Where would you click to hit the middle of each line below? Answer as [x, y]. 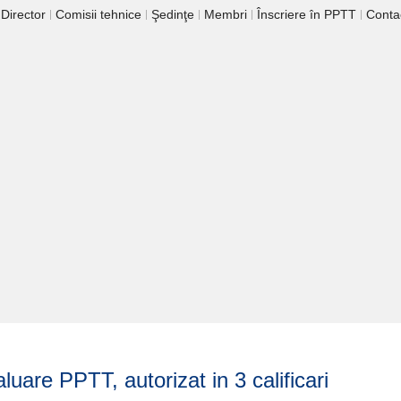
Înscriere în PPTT [307, 14]
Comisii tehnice [98, 14]
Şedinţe [173, 14]
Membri [226, 14]
